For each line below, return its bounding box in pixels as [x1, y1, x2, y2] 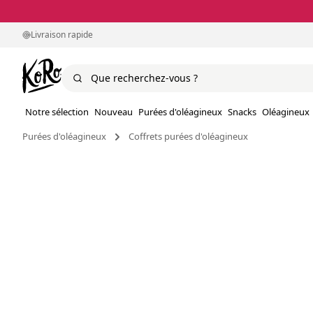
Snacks [228, 105, 256, 119]
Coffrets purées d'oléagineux [129, 130, 248, 143]
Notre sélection [25, 105, 89, 119]
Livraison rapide [31, 29, 93, 41]
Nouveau [94, 105, 133, 119]
